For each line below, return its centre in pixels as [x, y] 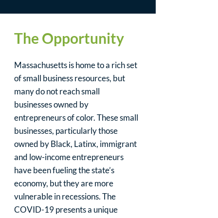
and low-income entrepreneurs [69, 157]
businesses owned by [51, 104]
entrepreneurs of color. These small [76, 118]
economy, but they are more [64, 183]
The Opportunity [69, 38]
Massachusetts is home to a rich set [76, 65]
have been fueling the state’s [64, 170]
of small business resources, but [70, 78]
